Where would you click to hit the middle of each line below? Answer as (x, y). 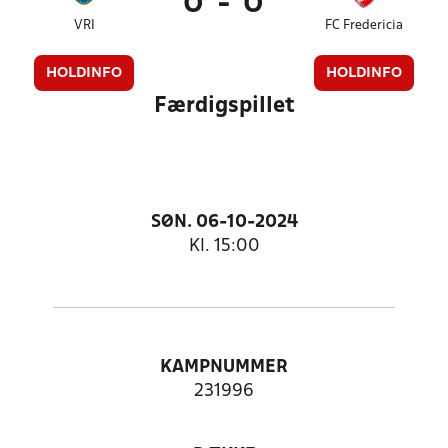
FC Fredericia (363, 25)
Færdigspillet (224, 106)
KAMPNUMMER (224, 367)
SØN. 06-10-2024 (224, 222)
